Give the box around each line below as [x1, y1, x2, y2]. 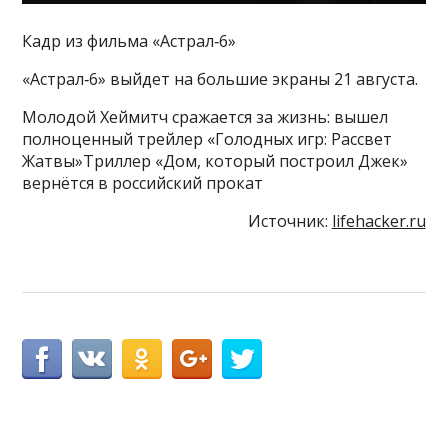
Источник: [247, 209, 332, 232]
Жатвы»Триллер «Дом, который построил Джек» [22, 149, 409, 172]
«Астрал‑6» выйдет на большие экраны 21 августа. [22, 67, 419, 90]
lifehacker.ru [331, 209, 426, 232]
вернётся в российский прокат [22, 171, 264, 194]
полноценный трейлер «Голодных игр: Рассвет [22, 127, 393, 150]
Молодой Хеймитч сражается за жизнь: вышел [22, 105, 389, 128]
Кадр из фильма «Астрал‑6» [22, 29, 237, 52]
